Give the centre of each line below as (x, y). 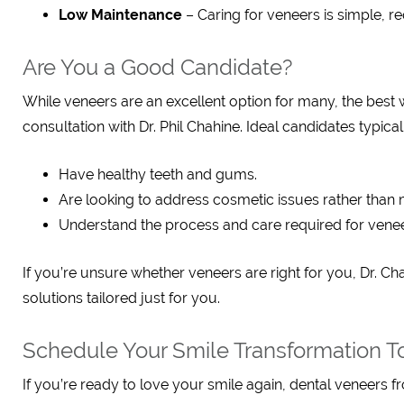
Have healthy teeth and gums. (158, 174)
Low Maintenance (120, 15)
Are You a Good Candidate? (157, 67)
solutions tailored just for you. (121, 298)
